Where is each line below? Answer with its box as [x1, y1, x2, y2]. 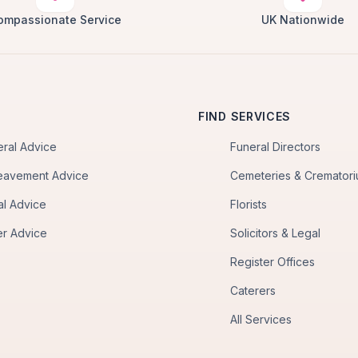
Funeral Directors [230, 140, 320, 153]
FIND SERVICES [198, 109, 292, 123]
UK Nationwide [261, 13, 344, 26]
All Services [230, 312, 292, 326]
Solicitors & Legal [230, 226, 320, 240]
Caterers [230, 284, 276, 297]
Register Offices [230, 255, 315, 268]
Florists [230, 197, 267, 211]
